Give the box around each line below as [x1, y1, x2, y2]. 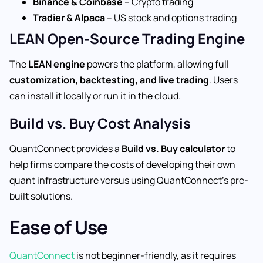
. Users [209, 73, 238, 87]
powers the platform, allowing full [85, 58, 229, 71]
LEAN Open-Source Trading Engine [9, 29, 245, 49]
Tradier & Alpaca [33, 11, 105, 25]
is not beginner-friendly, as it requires [76, 248, 236, 262]
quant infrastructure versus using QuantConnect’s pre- [9, 174, 248, 187]
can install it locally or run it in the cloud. [9, 89, 181, 103]
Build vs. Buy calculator [122, 142, 225, 156]
